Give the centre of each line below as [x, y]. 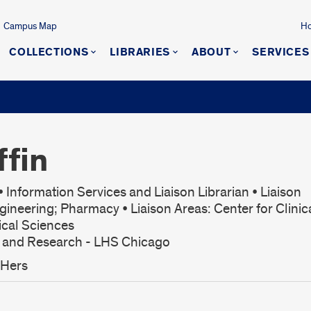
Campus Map [30, 26]
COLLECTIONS [49, 52]
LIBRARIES [140, 52]
